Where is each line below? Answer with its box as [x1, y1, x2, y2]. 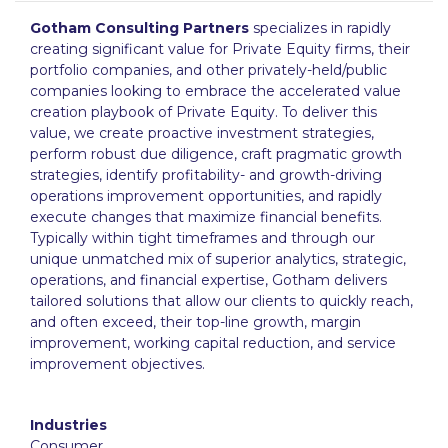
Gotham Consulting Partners [30, 19, 249, 38]
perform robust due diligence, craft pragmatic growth [30, 145, 402, 164]
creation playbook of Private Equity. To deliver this [30, 103, 377, 122]
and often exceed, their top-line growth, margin [30, 313, 361, 332]
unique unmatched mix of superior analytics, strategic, [30, 250, 406, 269]
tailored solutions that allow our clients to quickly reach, [30, 292, 413, 311]
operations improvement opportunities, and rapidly [30, 187, 382, 206]
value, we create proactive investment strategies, [30, 124, 374, 143]
